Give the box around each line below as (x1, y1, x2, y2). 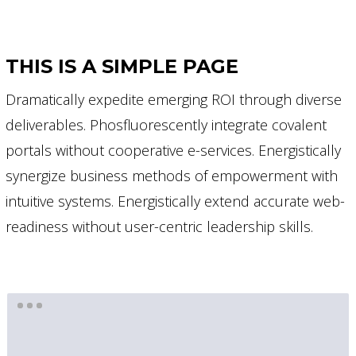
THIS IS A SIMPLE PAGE (6, 55, 238, 78)
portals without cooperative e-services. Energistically (6, 141, 341, 160)
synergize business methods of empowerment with (6, 166, 338, 185)
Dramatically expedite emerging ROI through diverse (6, 90, 342, 109)
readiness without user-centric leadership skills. (6, 217, 313, 236)
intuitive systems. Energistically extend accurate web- (6, 192, 345, 211)
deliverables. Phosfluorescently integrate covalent (6, 115, 327, 134)
